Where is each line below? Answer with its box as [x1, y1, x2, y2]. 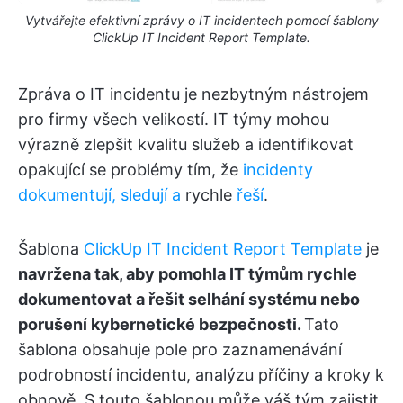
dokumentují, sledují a [18, 184, 181, 204]
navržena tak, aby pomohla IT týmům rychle [18, 264, 357, 283]
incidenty [243, 159, 313, 179]
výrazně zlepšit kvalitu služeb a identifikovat [18, 134, 354, 154]
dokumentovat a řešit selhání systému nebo [18, 289, 360, 309]
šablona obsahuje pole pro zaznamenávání [18, 339, 342, 359]
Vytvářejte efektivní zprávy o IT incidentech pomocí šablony [24, 12, 379, 28]
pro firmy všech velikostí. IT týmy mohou [18, 109, 329, 129]
